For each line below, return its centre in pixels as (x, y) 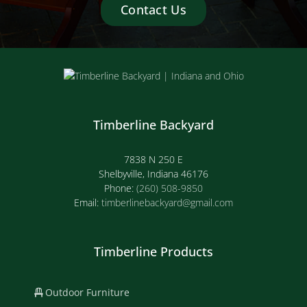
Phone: (120, 188)
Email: (88, 202)
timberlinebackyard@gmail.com (167, 202)
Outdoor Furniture (86, 292)
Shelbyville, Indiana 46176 (153, 173)
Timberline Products (153, 251)
